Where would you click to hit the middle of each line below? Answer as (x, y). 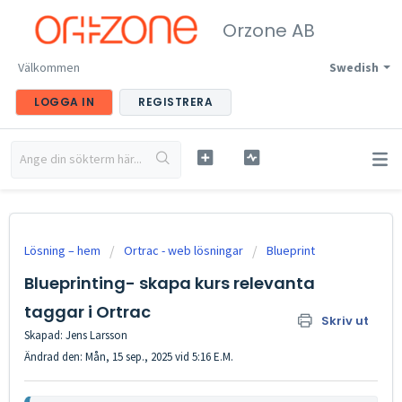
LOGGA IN (64, 102)
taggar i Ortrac (87, 312)
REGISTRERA (175, 102)
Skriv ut (345, 321)
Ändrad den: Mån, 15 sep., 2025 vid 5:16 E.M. (129, 357)
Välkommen (49, 67)
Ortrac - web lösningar (184, 250)
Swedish (354, 67)
